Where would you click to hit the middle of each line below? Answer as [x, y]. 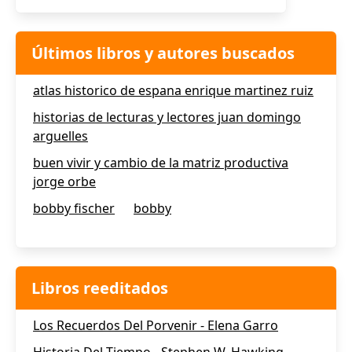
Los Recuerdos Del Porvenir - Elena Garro [156, 325]
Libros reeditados [100, 288]
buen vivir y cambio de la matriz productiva [161, 163]
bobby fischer [74, 208]
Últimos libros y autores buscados [163, 53]
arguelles [60, 136]
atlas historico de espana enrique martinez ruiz [173, 90]
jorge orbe [64, 181]
